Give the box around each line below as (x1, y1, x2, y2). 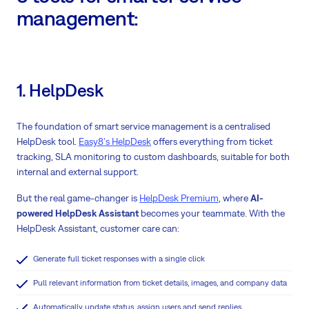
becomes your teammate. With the (139, 207, 285, 219)
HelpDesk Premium (139, 192, 219, 203)
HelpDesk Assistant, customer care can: (17, 222, 179, 234)
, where (219, 192, 250, 203)
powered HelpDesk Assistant (17, 207, 139, 219)
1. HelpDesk (17, 79, 103, 101)
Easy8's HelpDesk (79, 135, 151, 147)
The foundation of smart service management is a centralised (17, 120, 270, 132)
